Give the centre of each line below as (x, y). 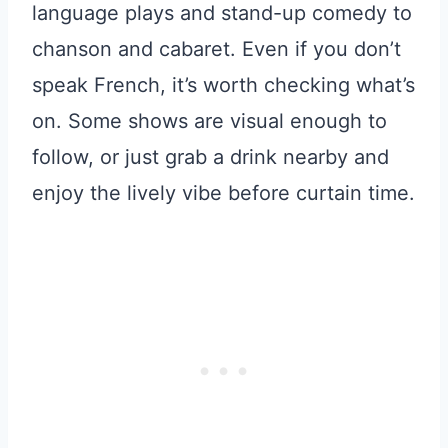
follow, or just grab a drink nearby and (210, 156)
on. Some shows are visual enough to (209, 120)
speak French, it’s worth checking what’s (223, 84)
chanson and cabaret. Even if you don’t (216, 48)
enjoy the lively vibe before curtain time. (223, 192)
